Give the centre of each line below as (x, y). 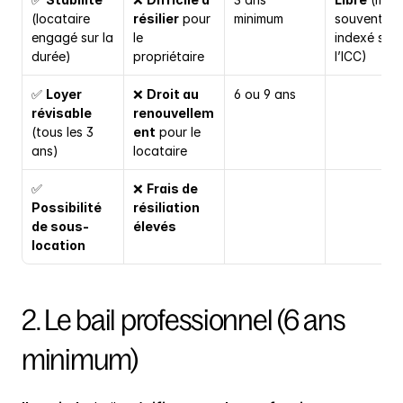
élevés (155, 227)
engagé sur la (72, 38)
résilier (156, 19)
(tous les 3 (63, 132)
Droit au (173, 94)
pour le (178, 132)
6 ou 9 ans (265, 94)
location (58, 246)
